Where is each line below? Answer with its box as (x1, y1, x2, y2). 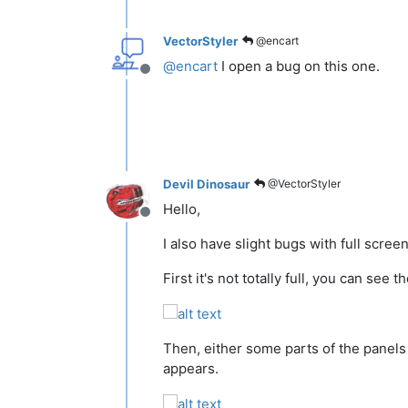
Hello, (163, 200, 200, 218)
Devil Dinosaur (163, 176, 250, 191)
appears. (163, 359, 219, 377)
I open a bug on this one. (218, 57, 380, 75)
